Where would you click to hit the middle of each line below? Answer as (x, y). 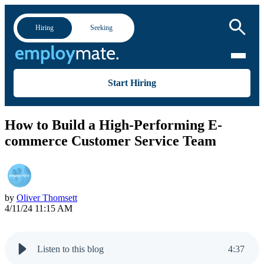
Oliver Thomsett (47, 198)
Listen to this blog (70, 249)
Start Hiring (132, 82)
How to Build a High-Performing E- (113, 125)
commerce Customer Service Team (110, 141)
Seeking (101, 28)
